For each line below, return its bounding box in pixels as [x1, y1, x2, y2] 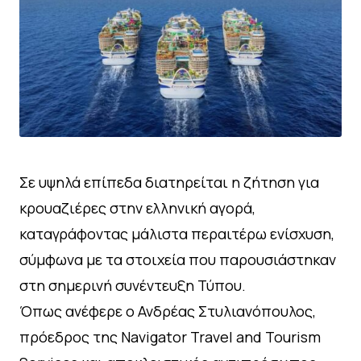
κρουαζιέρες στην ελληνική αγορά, [19, 198, 255, 218]
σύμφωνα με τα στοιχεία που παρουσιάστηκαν [19, 250, 336, 270]
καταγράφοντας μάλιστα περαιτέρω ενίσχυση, [19, 224, 334, 244]
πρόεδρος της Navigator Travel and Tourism [19, 327, 321, 347]
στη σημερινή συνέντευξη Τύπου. [19, 276, 246, 296]
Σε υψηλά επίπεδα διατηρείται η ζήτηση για [19, 172, 319, 193]
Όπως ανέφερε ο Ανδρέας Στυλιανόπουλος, [19, 301, 316, 322]
